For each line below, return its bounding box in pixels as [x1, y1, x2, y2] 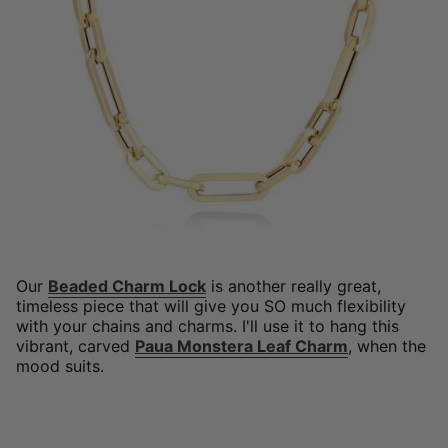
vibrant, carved [16, 335, 135, 356]
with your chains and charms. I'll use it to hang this [16, 315, 399, 336]
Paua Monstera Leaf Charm [135, 335, 348, 356]
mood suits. [16, 355, 104, 376]
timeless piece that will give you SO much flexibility [16, 295, 406, 316]
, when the [348, 335, 426, 356]
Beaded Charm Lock [48, 275, 206, 296]
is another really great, [206, 275, 381, 296]
